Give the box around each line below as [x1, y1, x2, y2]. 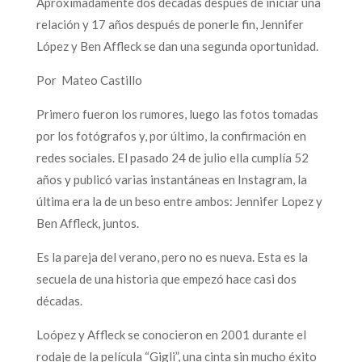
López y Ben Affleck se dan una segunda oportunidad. [36, 38, 318, 53]
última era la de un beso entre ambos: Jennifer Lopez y [36, 193, 322, 208]
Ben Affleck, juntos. [36, 215, 139, 230]
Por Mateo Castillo [36, 72, 142, 87]
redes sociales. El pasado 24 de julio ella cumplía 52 [36, 149, 309, 165]
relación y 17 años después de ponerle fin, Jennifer [36, 16, 304, 32]
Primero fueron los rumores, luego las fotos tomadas [36, 106, 318, 121]
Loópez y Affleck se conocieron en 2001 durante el [36, 326, 306, 342]
